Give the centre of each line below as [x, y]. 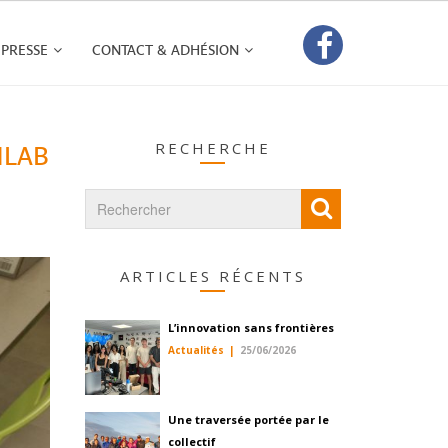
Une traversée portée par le [248, 419]
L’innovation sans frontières [251, 327]
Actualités [196, 350]
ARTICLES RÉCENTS [212, 276]
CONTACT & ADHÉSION [165, 50]
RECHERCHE [212, 148]
